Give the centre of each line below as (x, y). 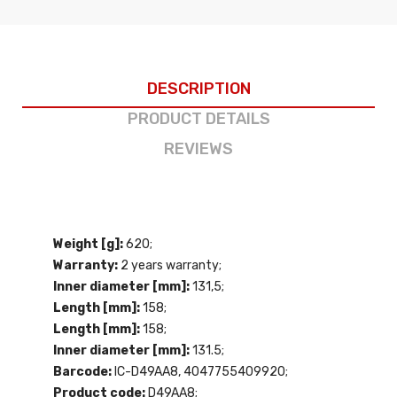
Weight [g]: (90, 244)
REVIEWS (198, 148)
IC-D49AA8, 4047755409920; (201, 371)
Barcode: (84, 371)
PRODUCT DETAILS (198, 118)
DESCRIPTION (198, 88)
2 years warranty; (171, 265)
